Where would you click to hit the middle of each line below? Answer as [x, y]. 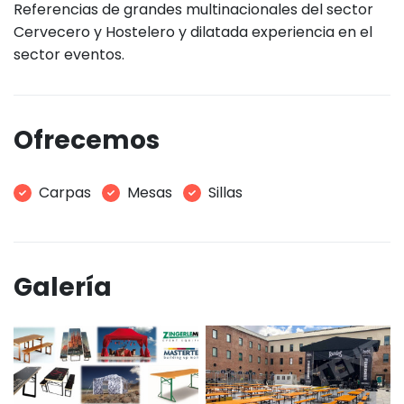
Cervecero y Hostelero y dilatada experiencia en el [193, 32]
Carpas [65, 193]
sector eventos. [69, 54]
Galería [63, 288]
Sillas [225, 193]
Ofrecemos [87, 140]
